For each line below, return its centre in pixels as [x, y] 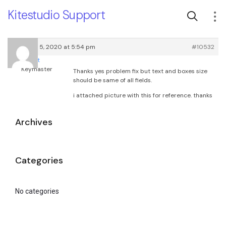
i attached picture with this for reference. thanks [143, 96]
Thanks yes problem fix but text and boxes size [140, 71]
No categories [37, 191]
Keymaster [37, 69]
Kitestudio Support [56, 15]
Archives [34, 122]
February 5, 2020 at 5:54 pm [53, 47]
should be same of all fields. [112, 80]
